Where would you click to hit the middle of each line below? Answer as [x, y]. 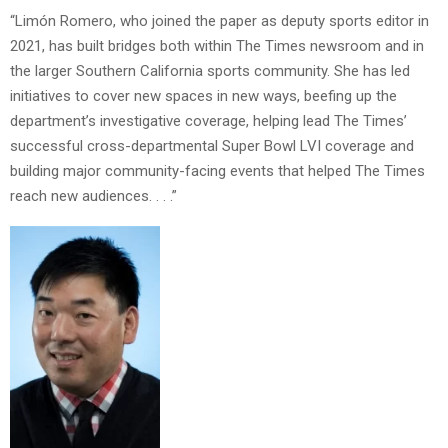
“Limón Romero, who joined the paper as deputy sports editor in [219, 21]
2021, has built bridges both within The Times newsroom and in [217, 46]
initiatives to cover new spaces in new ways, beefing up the [203, 96]
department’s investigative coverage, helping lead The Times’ [208, 121]
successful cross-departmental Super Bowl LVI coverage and [212, 146]
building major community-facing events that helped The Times [217, 171]
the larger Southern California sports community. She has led [210, 71]
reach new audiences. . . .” [93, 196]
